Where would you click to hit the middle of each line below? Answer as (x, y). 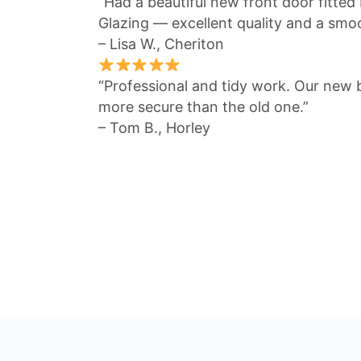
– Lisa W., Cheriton (161, 44)
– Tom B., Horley (154, 128)
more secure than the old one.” (203, 107)
